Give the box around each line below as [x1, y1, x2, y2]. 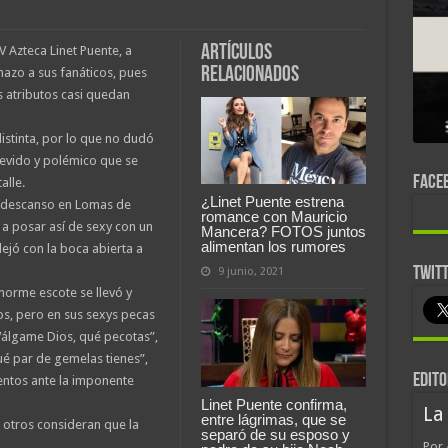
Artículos [200, 41, 272, 65]
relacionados [200, 63, 299, 87]
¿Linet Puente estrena [200, 193, 344, 211]
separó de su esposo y [200, 426, 350, 444]
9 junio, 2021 [217, 265, 284, 279]
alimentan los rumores [200, 238, 346, 256]
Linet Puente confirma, [200, 396, 347, 414]
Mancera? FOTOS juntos [200, 223, 366, 241]
